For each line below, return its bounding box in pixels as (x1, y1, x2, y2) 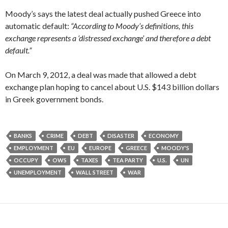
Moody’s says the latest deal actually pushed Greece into (5, 9, 201, 18)
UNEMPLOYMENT (14, 169, 62, 176)
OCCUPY (14, 157, 38, 163)
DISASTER (107, 132, 134, 139)
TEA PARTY (112, 157, 143, 163)
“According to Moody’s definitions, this (71, 21, 193, 31)
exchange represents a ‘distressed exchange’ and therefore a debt (5, 33, 211, 43)
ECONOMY (149, 132, 179, 139)
